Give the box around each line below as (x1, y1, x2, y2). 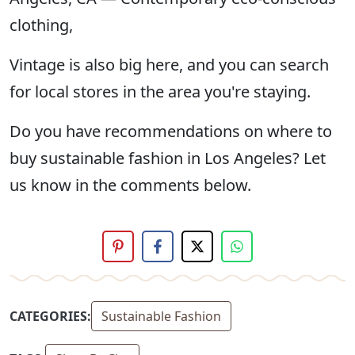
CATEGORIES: (10, 307, 91, 326)
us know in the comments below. (10, 174, 251, 197)
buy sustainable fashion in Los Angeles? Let (10, 147, 326, 170)
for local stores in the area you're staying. (10, 81, 311, 103)
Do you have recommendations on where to (10, 120, 332, 143)
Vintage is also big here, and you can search (10, 54, 329, 76)
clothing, (10, 14, 73, 36)
